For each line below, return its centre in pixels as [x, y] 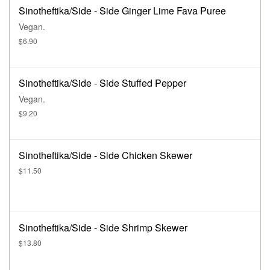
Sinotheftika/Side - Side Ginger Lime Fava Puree [122, 11]
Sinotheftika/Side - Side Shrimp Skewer [103, 228]
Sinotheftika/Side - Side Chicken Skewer [105, 155]
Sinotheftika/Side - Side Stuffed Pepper [102, 83]
